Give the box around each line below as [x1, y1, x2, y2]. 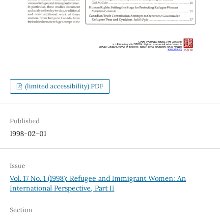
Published [9, 117, 40, 126]
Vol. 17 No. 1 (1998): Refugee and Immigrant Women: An [9, 174, 186, 183]
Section [9, 206, 32, 215]
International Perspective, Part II [9, 184, 114, 193]
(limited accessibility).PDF [24, 82, 104, 91]
